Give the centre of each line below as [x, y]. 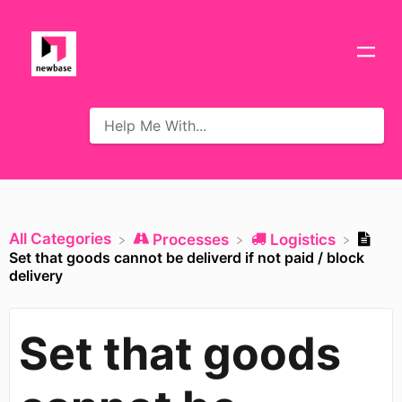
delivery [36, 276]
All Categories [60, 239]
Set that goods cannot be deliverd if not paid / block [187, 258]
